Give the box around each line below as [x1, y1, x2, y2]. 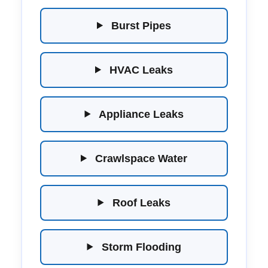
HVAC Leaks [106, 63, 173, 76]
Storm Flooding [98, 240, 181, 253]
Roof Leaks [109, 196, 170, 209]
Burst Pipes [108, 19, 172, 32]
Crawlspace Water [92, 152, 188, 165]
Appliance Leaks [96, 108, 184, 120]
